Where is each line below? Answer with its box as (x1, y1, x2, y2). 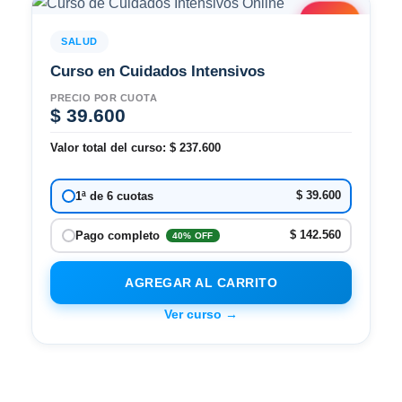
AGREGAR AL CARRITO (125, 275, 277, 290)
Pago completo (74, 228, 163, 242)
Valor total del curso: (50, 140, 170, 154)
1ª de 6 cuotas (74, 188, 153, 203)
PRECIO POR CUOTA (50, 92, 158, 103)
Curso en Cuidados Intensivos (50, 62, 265, 80)
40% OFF (171, 230, 214, 240)
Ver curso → (164, 306, 238, 321)
